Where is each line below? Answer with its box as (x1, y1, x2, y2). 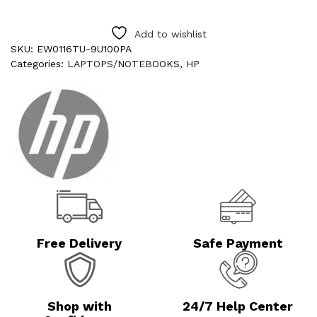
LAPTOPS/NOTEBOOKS (67, 58, 180, 70)
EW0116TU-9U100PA (37, 43, 132, 55)
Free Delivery (37, 236, 122, 251)
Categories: (11, 58, 67, 70)
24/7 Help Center (183, 299, 293, 314)
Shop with (47, 299, 112, 314)
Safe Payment (192, 236, 283, 251)
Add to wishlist (134, 28, 207, 40)
